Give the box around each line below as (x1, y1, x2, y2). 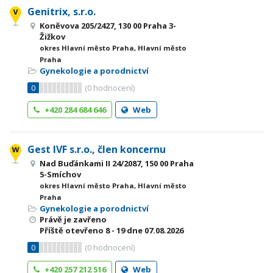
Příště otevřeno (40, 225, 105, 236)
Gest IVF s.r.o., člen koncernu (27, 143, 166, 156)
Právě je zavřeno (40, 214, 107, 225)
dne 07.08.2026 (125, 225, 183, 236)
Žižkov (40, 31, 65, 42)
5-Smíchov (40, 169, 81, 180)
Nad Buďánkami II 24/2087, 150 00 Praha (40, 158, 194, 169)
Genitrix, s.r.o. (27, 5, 96, 18)
